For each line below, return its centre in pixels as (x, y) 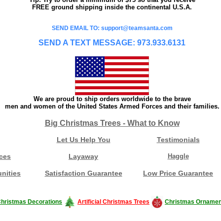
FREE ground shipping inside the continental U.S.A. (112, 7)
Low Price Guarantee (178, 173)
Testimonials (178, 139)
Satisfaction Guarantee (83, 173)
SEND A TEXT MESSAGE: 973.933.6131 (112, 42)
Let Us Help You (83, 139)
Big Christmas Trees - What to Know (112, 123)
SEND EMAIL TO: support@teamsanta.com (112, 28)
